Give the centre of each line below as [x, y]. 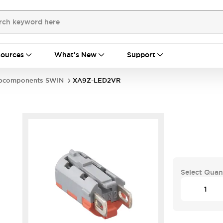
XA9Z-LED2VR [97, 80]
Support [141, 55]
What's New [75, 55]
